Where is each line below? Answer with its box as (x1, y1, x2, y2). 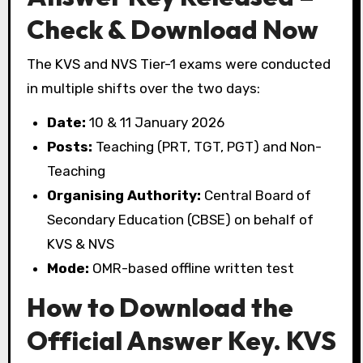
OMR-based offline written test (89, 260, 295, 277)
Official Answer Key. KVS (26, 324, 336, 357)
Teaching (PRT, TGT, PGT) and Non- (92, 139, 322, 156)
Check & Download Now (26, 13, 318, 46)
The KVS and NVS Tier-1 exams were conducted (26, 55, 331, 72)
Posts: (47, 139, 93, 156)
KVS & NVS (47, 236, 115, 253)
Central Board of (201, 187, 312, 204)
